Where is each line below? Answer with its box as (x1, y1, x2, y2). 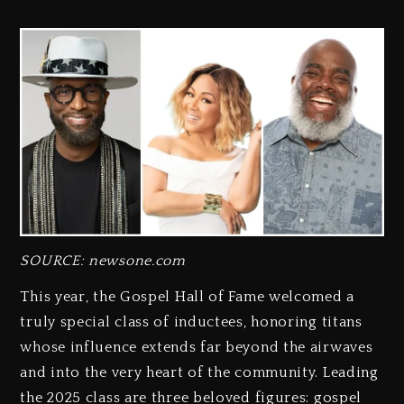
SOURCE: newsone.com (20, 252, 186, 269)
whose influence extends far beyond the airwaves (20, 339, 373, 356)
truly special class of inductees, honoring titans (20, 314, 363, 331)
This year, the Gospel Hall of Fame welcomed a (20, 289, 354, 306)
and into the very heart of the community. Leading (20, 364, 379, 381)
